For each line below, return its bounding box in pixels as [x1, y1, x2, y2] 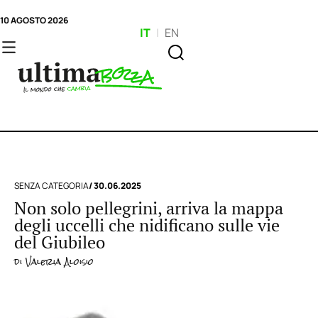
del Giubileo [14, 231, 105, 254]
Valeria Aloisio [22, 253, 94, 271]
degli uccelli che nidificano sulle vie [14, 214, 280, 237]
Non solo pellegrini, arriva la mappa [14, 197, 283, 220]
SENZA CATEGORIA [14, 180, 89, 192]
